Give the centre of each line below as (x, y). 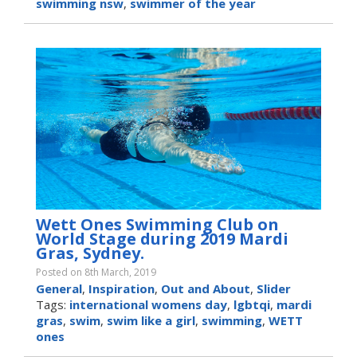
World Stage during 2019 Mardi (162, 238)
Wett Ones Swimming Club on (157, 224)
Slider (274, 288)
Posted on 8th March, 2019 (96, 272)
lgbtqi (252, 304)
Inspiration (122, 288)
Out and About (206, 288)
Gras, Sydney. (90, 253)
